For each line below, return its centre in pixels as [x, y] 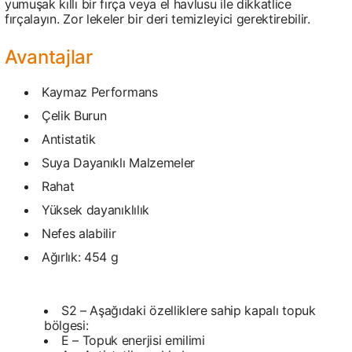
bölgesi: [66, 325]
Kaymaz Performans [100, 92]
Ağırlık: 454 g [80, 257]
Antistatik [69, 139]
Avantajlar [49, 57]
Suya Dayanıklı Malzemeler [118, 163]
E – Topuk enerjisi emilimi [133, 340]
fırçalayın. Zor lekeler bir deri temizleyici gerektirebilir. [158, 19]
